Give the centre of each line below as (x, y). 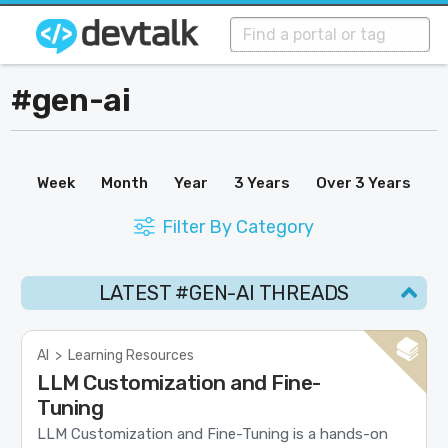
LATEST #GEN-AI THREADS (224, 293)
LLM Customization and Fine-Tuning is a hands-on (213, 434)
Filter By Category (238, 227)
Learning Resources (131, 355)
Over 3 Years (363, 183)
